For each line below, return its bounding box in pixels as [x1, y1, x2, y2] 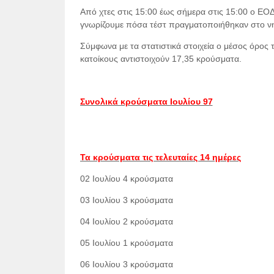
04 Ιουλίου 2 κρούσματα [80, 217, 173, 226]
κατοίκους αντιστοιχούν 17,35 [80, 54, 194, 64]
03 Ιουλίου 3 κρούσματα [80, 195, 173, 205]
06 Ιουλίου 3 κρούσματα [80, 259, 173, 269]
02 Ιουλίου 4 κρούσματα [80, 174, 173, 183]
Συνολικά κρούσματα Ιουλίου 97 [80, 97, 213, 106]
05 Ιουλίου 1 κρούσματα [80, 238, 173, 248]
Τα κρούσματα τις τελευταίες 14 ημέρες [80, 152, 241, 162]
